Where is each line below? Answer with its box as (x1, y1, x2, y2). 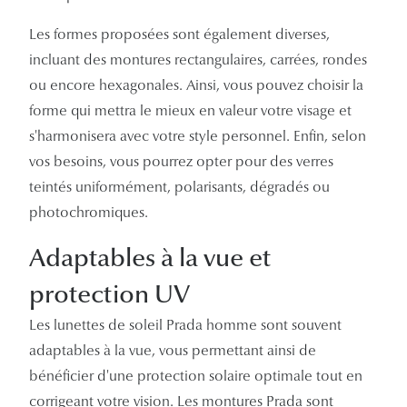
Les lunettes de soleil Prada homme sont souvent (29, 316, 342, 333)
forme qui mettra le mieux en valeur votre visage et (29, 102, 352, 119)
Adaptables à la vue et (29, 242, 271, 273)
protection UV (29, 278, 190, 310)
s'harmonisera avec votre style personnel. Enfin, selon (29, 127, 366, 144)
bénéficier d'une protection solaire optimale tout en (29, 367, 362, 384)
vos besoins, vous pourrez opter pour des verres (29, 153, 333, 170)
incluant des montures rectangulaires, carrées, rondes (29, 51, 367, 68)
